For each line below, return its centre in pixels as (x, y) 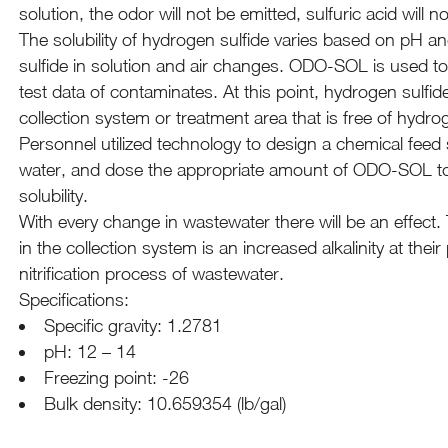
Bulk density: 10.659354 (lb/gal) (165, 404)
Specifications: (74, 300)
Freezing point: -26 (117, 378)
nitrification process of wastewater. (152, 274)
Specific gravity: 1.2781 (133, 326)
